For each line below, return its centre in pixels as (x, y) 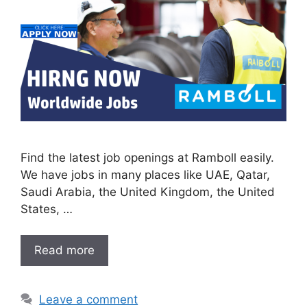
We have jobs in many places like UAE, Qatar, (145, 174)
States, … (47, 209)
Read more (64, 250)
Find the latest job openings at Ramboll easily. (147, 157)
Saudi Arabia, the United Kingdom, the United (148, 192)
